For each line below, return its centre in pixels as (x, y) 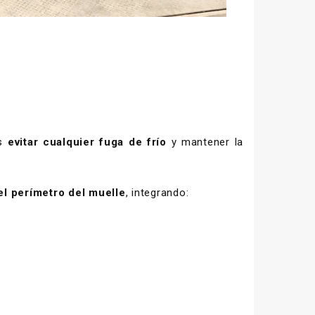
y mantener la (205, 142)
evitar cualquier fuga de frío (87, 142)
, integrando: (157, 192)
